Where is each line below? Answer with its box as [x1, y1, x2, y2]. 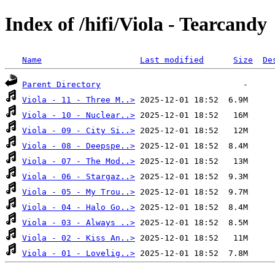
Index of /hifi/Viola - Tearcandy [5, 13, 267, 36]
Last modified [140, 55, 204, 64]
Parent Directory [22, 79, 101, 89]
